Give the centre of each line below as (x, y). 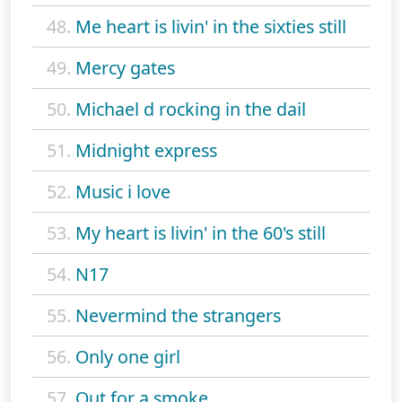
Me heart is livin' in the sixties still (211, 26)
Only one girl (128, 356)
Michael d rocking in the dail (191, 109)
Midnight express (146, 150)
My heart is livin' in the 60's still (201, 232)
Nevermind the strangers (178, 315)
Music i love (123, 191)
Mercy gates (125, 67)
